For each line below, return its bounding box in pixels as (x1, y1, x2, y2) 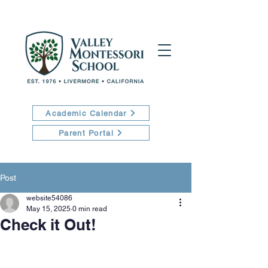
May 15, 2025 (26, 205, 71, 213)
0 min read (72, 205, 107, 213)
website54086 (26, 194, 72, 202)
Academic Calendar (45, 108, 127, 118)
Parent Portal (59, 128, 114, 138)
